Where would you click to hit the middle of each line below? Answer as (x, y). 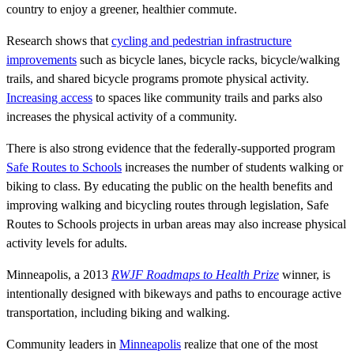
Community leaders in (63, 344)
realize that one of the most (249, 344)
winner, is (305, 274)
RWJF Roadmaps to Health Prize (195, 274)
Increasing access (49, 97)
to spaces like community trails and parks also (207, 97)
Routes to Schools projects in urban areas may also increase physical (176, 224)
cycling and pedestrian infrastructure (201, 40)
